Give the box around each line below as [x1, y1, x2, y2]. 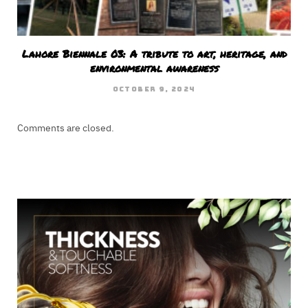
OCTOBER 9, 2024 [112, 85, 196, 94]
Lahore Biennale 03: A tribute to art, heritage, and [21, 46, 287, 62]
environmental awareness [89, 60, 219, 76]
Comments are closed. [17, 120, 114, 135]
